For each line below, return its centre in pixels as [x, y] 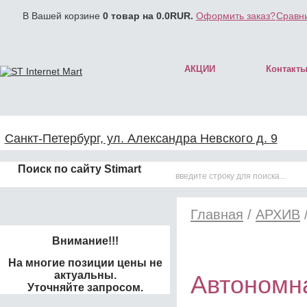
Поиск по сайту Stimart [79, 169]
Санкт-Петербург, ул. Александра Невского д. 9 [141, 138]
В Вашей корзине [63, 16]
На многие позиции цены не [85, 263]
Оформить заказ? [236, 16]
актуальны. [85, 275]
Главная [217, 214]
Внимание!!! [85, 241]
